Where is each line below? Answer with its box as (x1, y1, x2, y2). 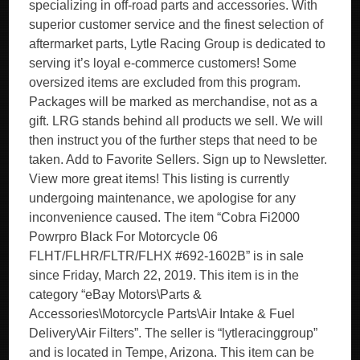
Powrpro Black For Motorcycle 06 (29, 230, 219, 243)
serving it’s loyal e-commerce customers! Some (29, 56, 297, 70)
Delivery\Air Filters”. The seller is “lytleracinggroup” (29, 326, 318, 340)
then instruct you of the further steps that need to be (29, 133, 318, 147)
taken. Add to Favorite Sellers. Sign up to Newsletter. (29, 153, 328, 166)
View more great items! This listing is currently (29, 172, 290, 186)
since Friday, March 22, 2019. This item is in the (29, 268, 300, 282)
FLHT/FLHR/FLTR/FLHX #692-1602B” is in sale (29, 249, 305, 263)
